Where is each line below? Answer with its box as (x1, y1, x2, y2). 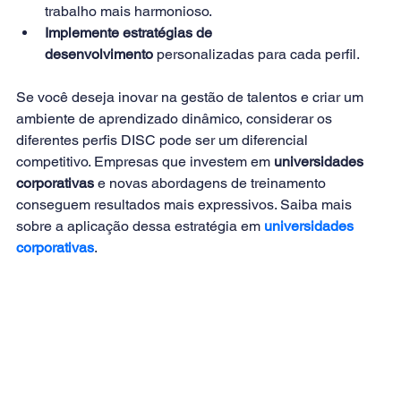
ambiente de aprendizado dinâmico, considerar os (16, 109, 336, 127)
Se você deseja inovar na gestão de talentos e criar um (16, 88, 367, 106)
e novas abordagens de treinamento (94, 174, 329, 192)
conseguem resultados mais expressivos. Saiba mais (16, 195, 355, 213)
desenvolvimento (45, 45, 153, 63)
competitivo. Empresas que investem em (16, 152, 274, 170)
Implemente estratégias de (45, 23, 216, 41)
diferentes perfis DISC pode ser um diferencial (16, 131, 311, 149)
